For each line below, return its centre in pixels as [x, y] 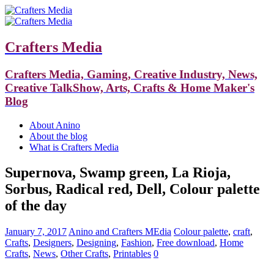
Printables [132, 254]
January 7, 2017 [36, 232]
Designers [52, 243]
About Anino [55, 125]
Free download [186, 243]
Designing [96, 243]
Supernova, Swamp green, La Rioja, [118, 173]
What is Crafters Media [74, 147]
